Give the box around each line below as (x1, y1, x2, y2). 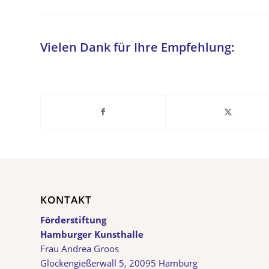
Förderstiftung (40, 214, 106, 226)
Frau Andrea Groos (40, 243, 119, 255)
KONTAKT (40, 192, 92, 207)
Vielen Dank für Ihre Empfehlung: (40, 38, 235, 55)
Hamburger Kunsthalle (40, 228, 144, 241)
